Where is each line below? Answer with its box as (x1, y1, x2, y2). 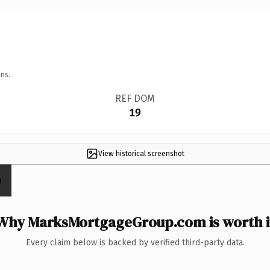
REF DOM (115, 92, 155, 104)
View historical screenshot (98, 149, 184, 158)
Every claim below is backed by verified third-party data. (25, 237, 245, 248)
